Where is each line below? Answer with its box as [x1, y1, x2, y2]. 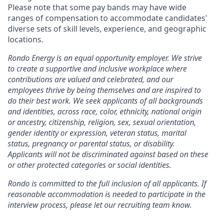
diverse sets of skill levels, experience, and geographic [8, 23, 206, 34]
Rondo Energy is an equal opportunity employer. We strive [8, 53, 202, 63]
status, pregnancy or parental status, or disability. [8, 138, 175, 149]
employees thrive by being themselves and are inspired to [8, 85, 201, 95]
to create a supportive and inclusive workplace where [8, 63, 187, 74]
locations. [8, 34, 43, 45]
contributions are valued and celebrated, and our [8, 74, 173, 85]
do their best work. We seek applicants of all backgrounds [8, 95, 203, 106]
